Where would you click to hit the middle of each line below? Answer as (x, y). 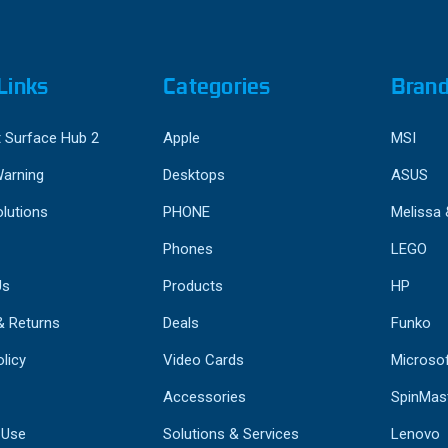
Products (193, 285)
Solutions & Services (231, 433)
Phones (188, 248)
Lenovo (415, 433)
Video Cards (204, 359)
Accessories (205, 396)
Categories (217, 85)
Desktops (194, 174)
